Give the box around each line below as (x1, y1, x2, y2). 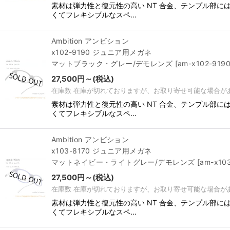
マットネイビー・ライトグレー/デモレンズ (51, 158, 195, 166)
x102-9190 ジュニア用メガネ (51, 48, 152, 56)
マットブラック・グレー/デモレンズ (51, 59, 173, 68)
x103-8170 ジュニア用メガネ (51, 146, 152, 155)
